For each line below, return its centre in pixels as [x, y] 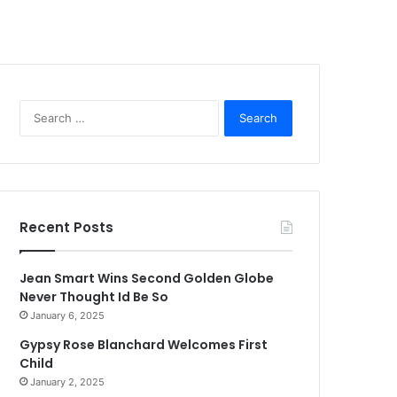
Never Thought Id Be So [94, 297]
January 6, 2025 [68, 315]
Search [237, 108]
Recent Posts [67, 227]
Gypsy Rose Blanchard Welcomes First [144, 345]
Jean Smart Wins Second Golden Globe [147, 278]
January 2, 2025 [68, 382]
